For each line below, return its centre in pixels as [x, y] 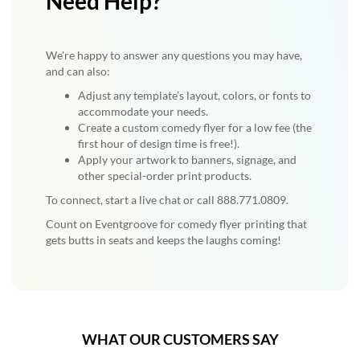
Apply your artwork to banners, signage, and [187, 160]
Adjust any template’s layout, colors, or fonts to [194, 95]
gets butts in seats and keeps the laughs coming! [164, 240]
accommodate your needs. [143, 111]
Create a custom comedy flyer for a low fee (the [195, 127]
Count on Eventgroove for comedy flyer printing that [176, 224]
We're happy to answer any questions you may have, [174, 55]
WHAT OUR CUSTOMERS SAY [180, 339]
